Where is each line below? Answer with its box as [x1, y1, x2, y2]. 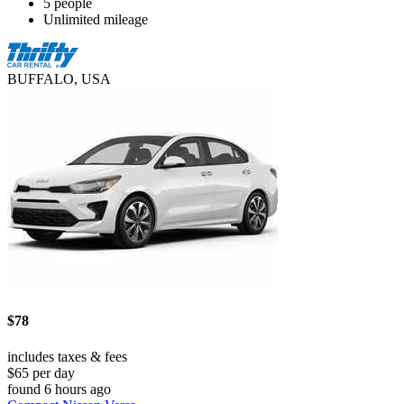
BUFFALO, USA [7, 71, 111, 87]
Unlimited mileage [43, 12, 148, 28]
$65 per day [7, 364, 75, 381]
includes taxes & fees [7, 348, 127, 364]
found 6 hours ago [7, 381, 111, 397]
